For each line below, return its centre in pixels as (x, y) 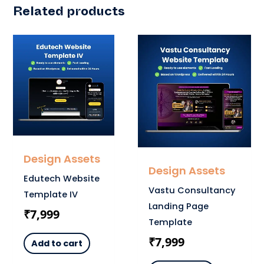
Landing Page (178, 206)
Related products (69, 14)
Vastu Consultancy (192, 190)
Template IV (50, 194)
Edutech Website (61, 178)
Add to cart (57, 243)
